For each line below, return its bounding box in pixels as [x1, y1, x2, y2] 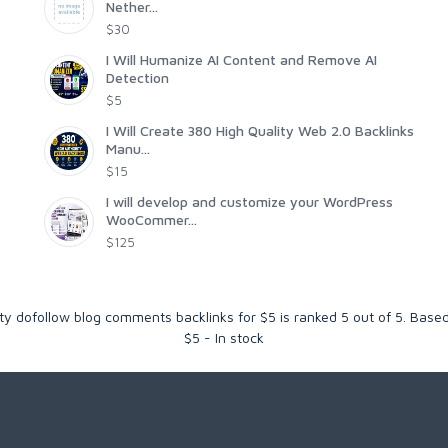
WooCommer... [106, 211, 197, 229]
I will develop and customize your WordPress [106, 193, 393, 211]
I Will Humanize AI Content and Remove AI [106, 51, 377, 69]
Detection [106, 69, 169, 87]
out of [348, 308, 395, 326]
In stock [215, 329, 264, 347]
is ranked [279, 308, 341, 326]
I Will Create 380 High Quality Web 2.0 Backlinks [106, 122, 414, 140]
